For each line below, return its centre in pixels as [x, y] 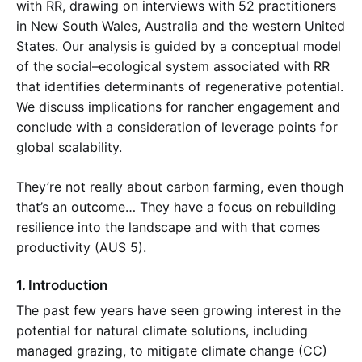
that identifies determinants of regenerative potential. [180, 86]
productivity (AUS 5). [81, 247]
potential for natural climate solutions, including [162, 330]
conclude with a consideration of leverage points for [177, 126]
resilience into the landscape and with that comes [168, 227]
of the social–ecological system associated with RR [173, 66]
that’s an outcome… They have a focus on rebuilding [176, 206]
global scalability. [69, 147]
